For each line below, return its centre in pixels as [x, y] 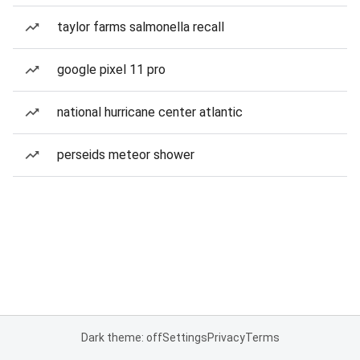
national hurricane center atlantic [150, 112]
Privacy [226, 337]
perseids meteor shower [126, 155]
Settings [184, 337]
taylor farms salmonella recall [141, 27]
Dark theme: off [121, 337]
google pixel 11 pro [111, 70]
